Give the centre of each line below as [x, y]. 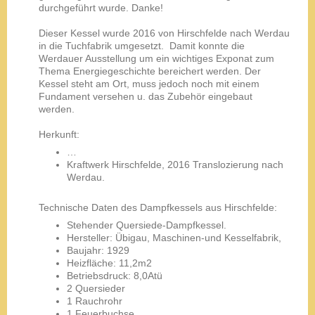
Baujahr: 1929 [98, 250]
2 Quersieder [96, 288]
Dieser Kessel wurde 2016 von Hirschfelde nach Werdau [164, 33]
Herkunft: [59, 134]
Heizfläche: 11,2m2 [109, 263]
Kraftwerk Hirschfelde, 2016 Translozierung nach [175, 164]
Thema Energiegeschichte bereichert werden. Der [150, 71]
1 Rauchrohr [95, 301]
